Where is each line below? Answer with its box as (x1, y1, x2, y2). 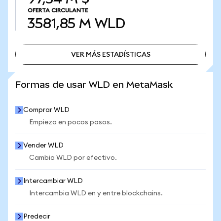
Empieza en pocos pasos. (29, 119, 112, 126)
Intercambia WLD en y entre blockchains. (29, 190, 163, 197)
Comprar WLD (23, 107, 70, 113)
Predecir (23, 213, 50, 220)
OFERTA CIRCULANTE (28, 7, 88, 13)
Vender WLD (23, 142, 64, 149)
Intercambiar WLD (23, 178, 83, 184)
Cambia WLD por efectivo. (29, 154, 117, 161)
